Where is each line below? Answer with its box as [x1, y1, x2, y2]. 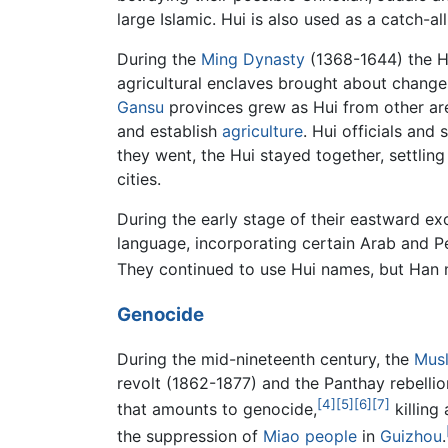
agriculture [222, 121, 303, 142]
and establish [117, 121, 222, 142]
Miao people [263, 425, 357, 446]
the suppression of [117, 425, 263, 446]
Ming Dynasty [201, 49, 305, 70]
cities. [117, 169, 161, 190]
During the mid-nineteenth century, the [117, 349, 414, 370]
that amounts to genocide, [117, 399, 317, 420]
